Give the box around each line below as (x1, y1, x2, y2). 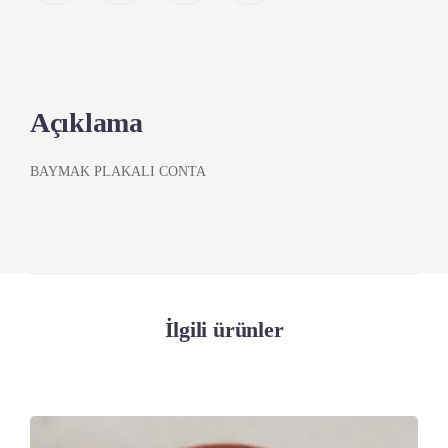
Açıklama (30, 107, 143, 138)
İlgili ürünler (164, 317, 284, 342)
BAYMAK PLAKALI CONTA (30, 164, 206, 179)
